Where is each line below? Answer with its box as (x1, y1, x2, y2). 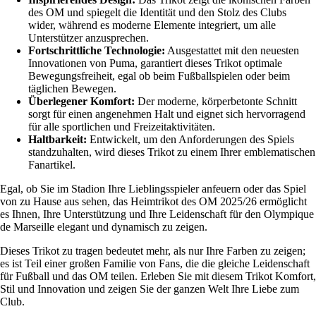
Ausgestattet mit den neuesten (165, 44, 299, 56)
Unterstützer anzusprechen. (28, 31, 149, 44)
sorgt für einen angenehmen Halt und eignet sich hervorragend (28, 107, 305, 120)
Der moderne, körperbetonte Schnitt (135, 95, 297, 107)
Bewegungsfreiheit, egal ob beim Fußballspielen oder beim (28, 69, 290, 82)
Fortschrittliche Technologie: (28, 44, 165, 56)
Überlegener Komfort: (28, 95, 135, 107)
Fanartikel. (28, 158, 75, 171)
